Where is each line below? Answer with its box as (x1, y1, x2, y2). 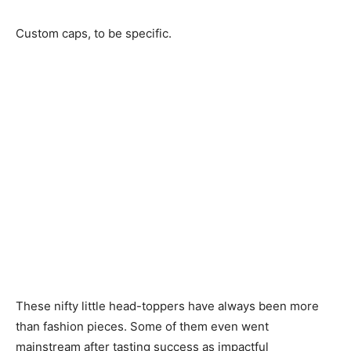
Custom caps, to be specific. (16, 26, 172, 41)
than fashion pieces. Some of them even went (16, 319, 269, 334)
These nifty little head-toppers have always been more (16, 299, 319, 313)
